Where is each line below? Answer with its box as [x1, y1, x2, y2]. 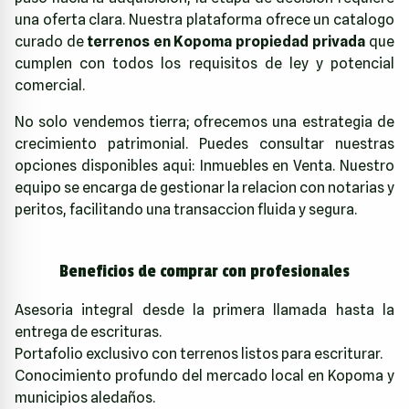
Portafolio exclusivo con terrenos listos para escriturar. [15, 345, 383, 363]
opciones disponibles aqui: [15, 157, 200, 175]
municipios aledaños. [15, 389, 155, 407]
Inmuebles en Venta [199, 157, 333, 175]
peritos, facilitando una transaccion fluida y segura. [15, 201, 357, 219]
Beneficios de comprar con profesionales [59, 261, 350, 282]
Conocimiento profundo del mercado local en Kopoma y [15, 367, 394, 385]
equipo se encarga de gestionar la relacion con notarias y [15, 179, 394, 197]
